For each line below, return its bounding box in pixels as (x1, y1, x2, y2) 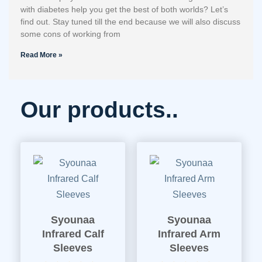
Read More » (20, 51, 63, 59)
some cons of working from (20, 29, 120, 39)
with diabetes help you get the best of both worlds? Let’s (20, 5, 228, 14)
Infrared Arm (158, 228, 220, 240)
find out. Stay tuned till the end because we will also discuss (20, 17, 240, 26)
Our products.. (20, 97, 178, 122)
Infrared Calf (42, 228, 104, 240)
